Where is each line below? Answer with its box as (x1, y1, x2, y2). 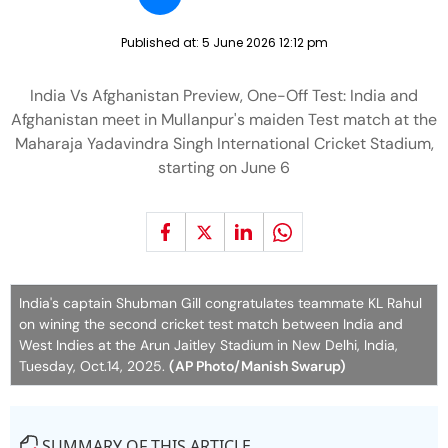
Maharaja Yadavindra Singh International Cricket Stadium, (14, 133, 434, 154)
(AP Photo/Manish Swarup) (169, 357, 346, 375)
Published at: (120, 34, 202, 51)
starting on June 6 (158, 157, 290, 178)
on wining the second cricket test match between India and (19, 315, 403, 333)
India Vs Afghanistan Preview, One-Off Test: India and (30, 85, 418, 106)
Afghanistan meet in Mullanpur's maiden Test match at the (11, 109, 437, 130)
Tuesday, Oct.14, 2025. (19, 357, 169, 375)
